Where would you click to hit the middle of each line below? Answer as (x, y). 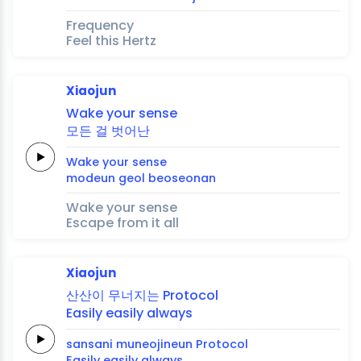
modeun (91, 178)
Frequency (100, 25)
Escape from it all (122, 222)
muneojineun (154, 344)
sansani (89, 344)
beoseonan (182, 178)
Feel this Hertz (111, 40)
